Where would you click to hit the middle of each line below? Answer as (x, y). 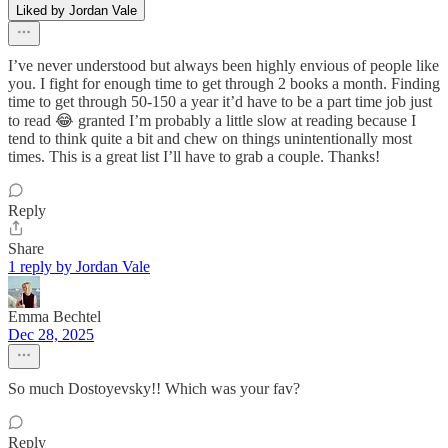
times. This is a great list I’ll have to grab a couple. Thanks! (194, 156)
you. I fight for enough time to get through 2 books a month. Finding (224, 83)
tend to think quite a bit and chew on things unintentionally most (210, 138)
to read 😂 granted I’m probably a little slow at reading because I (212, 120)
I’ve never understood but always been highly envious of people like (223, 65)
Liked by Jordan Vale (76, 10)
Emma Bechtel (54, 316)
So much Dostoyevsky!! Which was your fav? (154, 388)
